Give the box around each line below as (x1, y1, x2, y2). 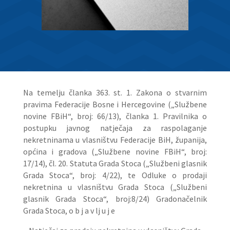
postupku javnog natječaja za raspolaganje (23, 123, 207, 133)
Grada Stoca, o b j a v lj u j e (23, 205, 115, 216)
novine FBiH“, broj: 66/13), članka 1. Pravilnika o (23, 111, 207, 121)
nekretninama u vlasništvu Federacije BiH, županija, (23, 135, 207, 145)
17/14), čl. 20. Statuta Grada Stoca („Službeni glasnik (23, 158, 207, 168)
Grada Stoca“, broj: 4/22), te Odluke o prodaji (23, 170, 207, 180)
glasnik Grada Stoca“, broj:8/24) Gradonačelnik (23, 194, 207, 204)
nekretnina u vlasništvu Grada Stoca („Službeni (23, 182, 207, 192)
